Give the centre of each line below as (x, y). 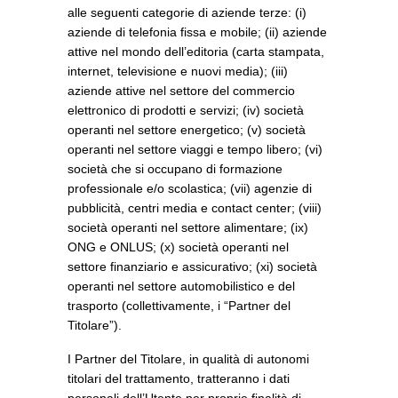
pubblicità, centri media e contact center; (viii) (195, 208)
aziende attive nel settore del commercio (181, 91)
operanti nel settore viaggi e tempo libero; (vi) (195, 149)
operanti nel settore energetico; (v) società (187, 130)
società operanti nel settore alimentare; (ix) (188, 227)
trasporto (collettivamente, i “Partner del (179, 306)
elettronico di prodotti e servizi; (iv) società (186, 110)
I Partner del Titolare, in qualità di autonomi (188, 359)
